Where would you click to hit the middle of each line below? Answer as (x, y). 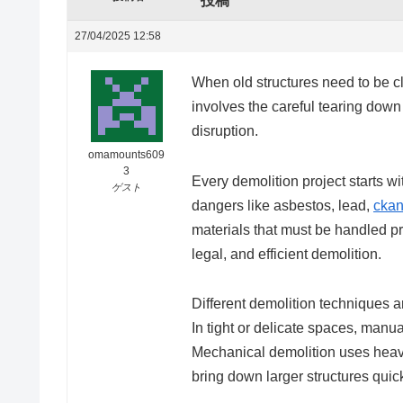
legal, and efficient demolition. (287, 254)
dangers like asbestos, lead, (282, 205)
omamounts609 (126, 154)
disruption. (225, 130)
